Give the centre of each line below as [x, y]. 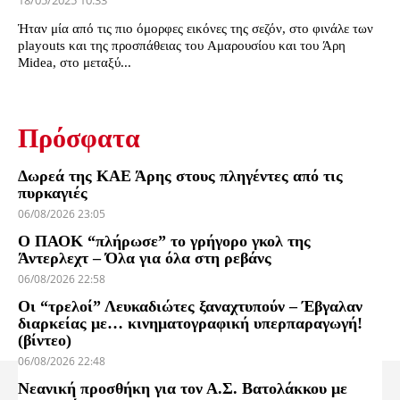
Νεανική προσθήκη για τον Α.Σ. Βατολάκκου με [183, 389]
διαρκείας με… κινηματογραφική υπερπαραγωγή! [190, 324]
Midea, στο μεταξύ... [75, 63]
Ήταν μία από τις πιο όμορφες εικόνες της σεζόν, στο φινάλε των [196, 29]
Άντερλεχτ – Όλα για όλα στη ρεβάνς [145, 258]
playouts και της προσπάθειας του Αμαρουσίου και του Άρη [182, 46]
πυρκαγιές [53, 193]
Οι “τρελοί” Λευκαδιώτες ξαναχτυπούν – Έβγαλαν [190, 307]
